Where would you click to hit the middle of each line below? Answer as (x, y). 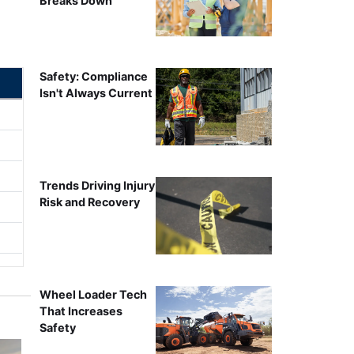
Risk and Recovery (89, 201)
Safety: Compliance (93, 76)
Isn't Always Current (96, 92)
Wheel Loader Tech (93, 294)
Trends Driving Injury (97, 185)
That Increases (81, 311)
